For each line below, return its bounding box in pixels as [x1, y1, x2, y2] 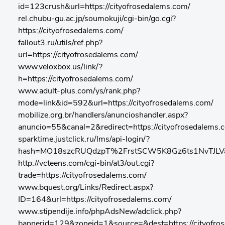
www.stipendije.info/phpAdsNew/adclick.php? [18, 208, 181, 216]
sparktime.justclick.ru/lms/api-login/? [18, 136, 150, 144]
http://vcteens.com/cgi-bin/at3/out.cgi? [18, 160, 154, 168]
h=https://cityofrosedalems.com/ [18, 75, 133, 83]
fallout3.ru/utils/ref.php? [18, 39, 102, 47]
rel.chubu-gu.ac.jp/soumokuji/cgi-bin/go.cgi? [18, 15, 176, 23]
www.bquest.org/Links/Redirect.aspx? [18, 184, 153, 192]
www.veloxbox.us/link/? [18, 63, 102, 71]
